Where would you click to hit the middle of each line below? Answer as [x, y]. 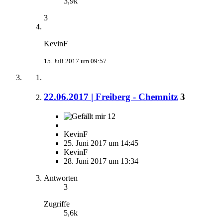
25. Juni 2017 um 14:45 [101, 143]
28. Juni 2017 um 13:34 [101, 161]
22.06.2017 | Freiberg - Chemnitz [111, 97]
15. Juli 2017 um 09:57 [75, 61]
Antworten [61, 178]
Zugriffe [57, 204]
